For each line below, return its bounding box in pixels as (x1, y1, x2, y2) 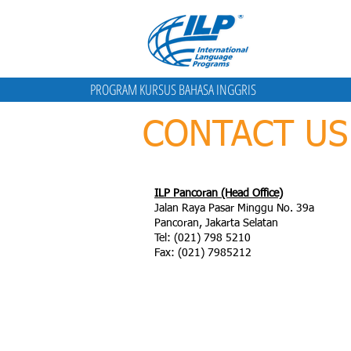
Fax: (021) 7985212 (154, 248, 251, 259)
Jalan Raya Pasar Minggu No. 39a (154, 203, 314, 214)
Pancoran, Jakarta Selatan (154, 218, 278, 229)
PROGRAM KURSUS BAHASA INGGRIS (90, 80, 256, 99)
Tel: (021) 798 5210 (154, 233, 251, 244)
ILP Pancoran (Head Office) (154, 188, 283, 199)
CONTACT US (143, 118, 348, 154)
